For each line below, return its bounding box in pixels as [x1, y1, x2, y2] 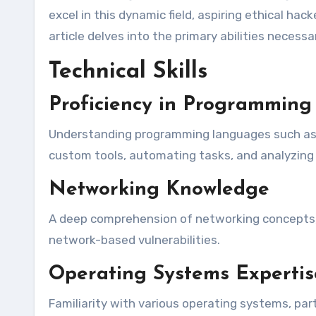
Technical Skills [49, 61, 207, 83]
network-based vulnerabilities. [49, 233, 220, 247]
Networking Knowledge [49, 180, 269, 200]
